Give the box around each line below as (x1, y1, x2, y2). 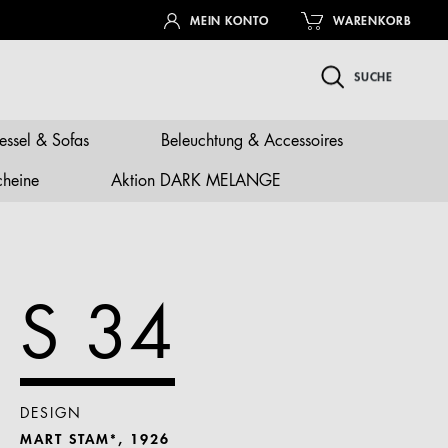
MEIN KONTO (189, 15, 269, 28)
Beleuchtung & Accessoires (161, 133, 343, 150)
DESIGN (20, 407, 82, 421)
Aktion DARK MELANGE (111, 173, 281, 190)
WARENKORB (332, 15, 412, 28)
